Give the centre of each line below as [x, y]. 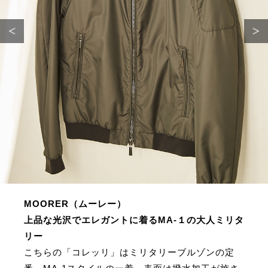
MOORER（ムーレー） [75, 203]
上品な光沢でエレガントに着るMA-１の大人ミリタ [134, 220]
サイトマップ [134, 35]
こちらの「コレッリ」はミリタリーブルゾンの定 [129, 252]
